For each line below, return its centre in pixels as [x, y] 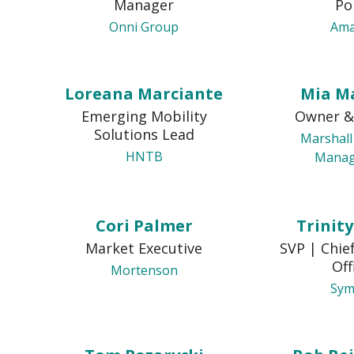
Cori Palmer [144, 226]
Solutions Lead [144, 134]
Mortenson [144, 270]
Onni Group [144, 27]
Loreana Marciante [144, 94]
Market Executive [144, 248]
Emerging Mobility [144, 116]
